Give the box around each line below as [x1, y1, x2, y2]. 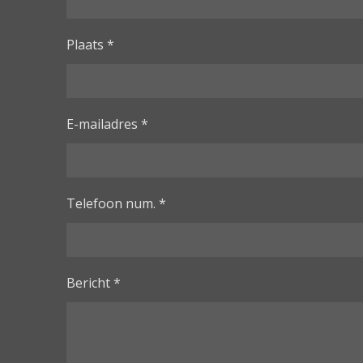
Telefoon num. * [66, 194, 166, 212]
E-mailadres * [66, 114, 148, 133]
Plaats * [66, 35, 114, 53]
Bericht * [66, 273, 121, 292]
